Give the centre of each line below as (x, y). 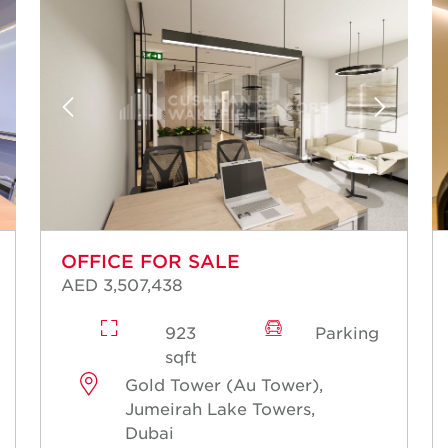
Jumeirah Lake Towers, (220, 408)
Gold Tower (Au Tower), (224, 384)
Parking (347, 332)
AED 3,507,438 (122, 284)
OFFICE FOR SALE (150, 261)
